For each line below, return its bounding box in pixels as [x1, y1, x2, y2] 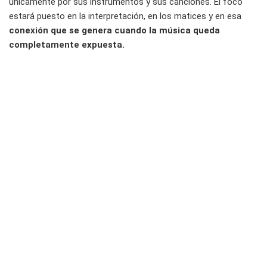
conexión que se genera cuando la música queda [9, 25, 220, 36]
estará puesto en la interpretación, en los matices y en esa [9, 11, 241, 22]
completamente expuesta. [9, 39, 125, 51]
